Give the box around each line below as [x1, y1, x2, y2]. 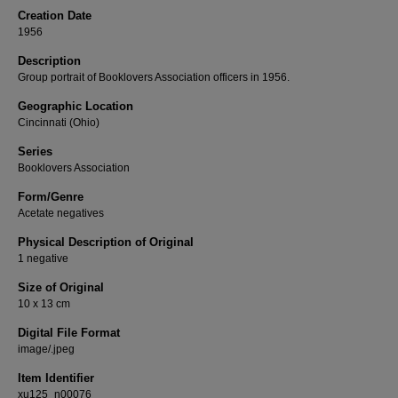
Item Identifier [18, 371, 94, 385]
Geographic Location [18, 99, 133, 113]
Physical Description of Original [18, 235, 194, 249]
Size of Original [18, 281, 104, 294]
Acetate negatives [18, 207, 104, 219]
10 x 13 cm [18, 298, 70, 310]
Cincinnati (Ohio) [18, 116, 99, 129]
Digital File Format [18, 326, 120, 339]
